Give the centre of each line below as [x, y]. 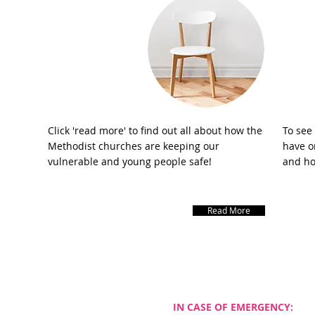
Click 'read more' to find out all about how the [155, 130]
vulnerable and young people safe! [130, 161]
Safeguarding [111, 39]
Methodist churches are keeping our [134, 146]
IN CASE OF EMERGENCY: [233, 307]
